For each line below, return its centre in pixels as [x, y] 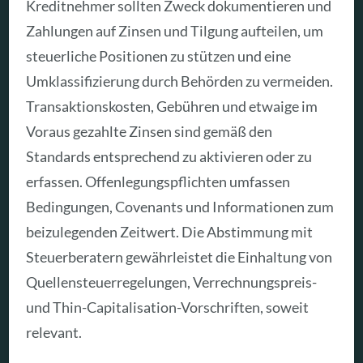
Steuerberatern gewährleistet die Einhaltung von [179, 257]
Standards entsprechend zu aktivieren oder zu [169, 157]
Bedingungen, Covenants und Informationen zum [180, 207]
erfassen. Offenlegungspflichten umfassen [158, 182]
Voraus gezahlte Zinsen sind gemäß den [149, 132]
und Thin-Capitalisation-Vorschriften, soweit [168, 307]
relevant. [54, 333]
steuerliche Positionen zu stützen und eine [159, 56]
